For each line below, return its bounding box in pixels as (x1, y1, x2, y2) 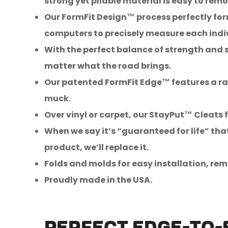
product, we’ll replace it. (44, 141, 149, 154)
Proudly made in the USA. (44, 174, 152, 186)
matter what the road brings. (44, 60, 171, 72)
